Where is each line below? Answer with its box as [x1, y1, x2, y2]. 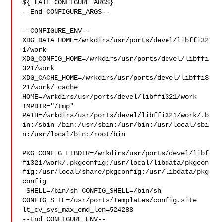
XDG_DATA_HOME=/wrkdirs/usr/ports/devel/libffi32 [22, 36, 209, 44]
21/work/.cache [22, 83, 86, 91]
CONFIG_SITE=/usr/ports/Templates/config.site [22, 196, 197, 204]
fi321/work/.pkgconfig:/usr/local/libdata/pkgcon [22, 159, 209, 166]
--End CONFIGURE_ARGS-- [22, 8, 110, 16]
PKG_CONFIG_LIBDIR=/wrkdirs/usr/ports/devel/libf [22, 149, 209, 157]
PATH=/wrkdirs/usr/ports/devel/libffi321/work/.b [22, 111, 209, 119]
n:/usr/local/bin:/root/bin [22, 130, 126, 138]
